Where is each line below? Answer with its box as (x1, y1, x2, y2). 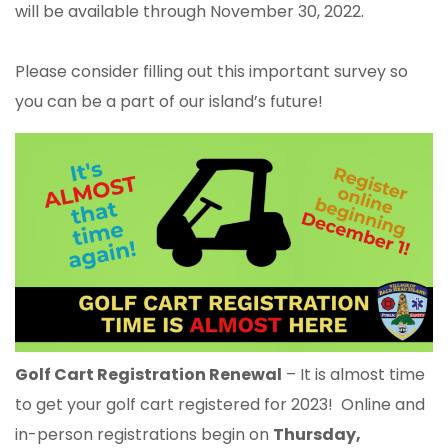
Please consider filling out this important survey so (15, 60, 408, 84)
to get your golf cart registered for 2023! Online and (15, 393, 425, 417)
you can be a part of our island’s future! (15, 90, 323, 114)
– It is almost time (282, 363, 425, 387)
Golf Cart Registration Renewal (15, 363, 282, 387)
